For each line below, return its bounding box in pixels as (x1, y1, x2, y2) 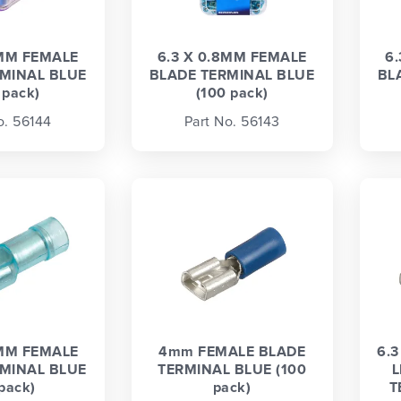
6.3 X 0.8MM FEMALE (157, 49, 307, 64)
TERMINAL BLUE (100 (158, 363, 307, 378)
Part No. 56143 (183, 115, 280, 130)
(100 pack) (195, 85, 269, 100)
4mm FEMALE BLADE (158, 345, 306, 360)
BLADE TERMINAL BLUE (149, 67, 315, 82)
